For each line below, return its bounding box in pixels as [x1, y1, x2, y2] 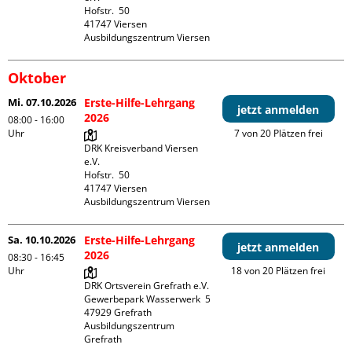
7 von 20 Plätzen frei [233, 126, 323, 141]
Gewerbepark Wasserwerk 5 [84, 292, 211, 306]
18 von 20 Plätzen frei [231, 264, 326, 278]
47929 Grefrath [84, 306, 152, 320]
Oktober [8, 68, 66, 88]
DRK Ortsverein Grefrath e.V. [84, 279, 210, 293]
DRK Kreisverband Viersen [84, 141, 199, 156]
